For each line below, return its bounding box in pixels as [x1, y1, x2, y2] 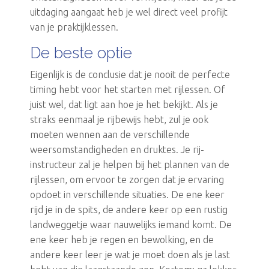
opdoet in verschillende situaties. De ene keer [30, 189, 225, 201]
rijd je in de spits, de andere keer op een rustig [30, 204, 228, 216]
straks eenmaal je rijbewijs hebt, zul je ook [30, 114, 208, 125]
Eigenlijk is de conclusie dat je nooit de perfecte [30, 69, 230, 80]
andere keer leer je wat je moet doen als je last [30, 249, 230, 261]
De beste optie [30, 44, 132, 62]
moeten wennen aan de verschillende [30, 129, 190, 141]
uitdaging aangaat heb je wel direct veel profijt [30, 7, 228, 18]
